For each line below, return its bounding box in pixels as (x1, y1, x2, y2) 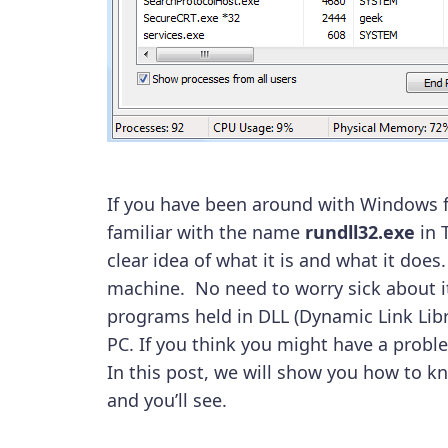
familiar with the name (106, 220, 305, 245)
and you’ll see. (106, 388, 232, 413)
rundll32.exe (304, 220, 415, 245)
